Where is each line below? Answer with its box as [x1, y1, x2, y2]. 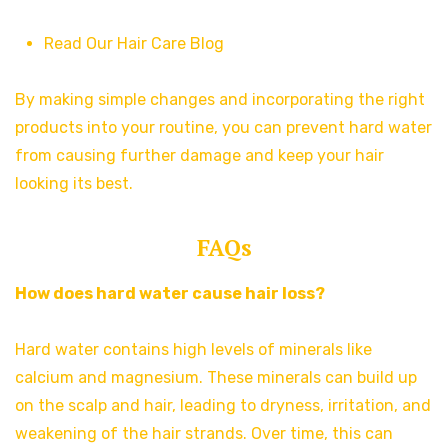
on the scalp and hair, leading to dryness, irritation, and [15, 395, 431, 415]
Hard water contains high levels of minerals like [15, 339, 372, 359]
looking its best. [15, 173, 133, 193]
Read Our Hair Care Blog [43, 33, 224, 53]
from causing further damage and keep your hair [15, 145, 384, 165]
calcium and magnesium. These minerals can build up [15, 367, 417, 387]
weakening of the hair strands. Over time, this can [15, 423, 393, 443]
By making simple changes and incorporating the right [15, 89, 425, 109]
